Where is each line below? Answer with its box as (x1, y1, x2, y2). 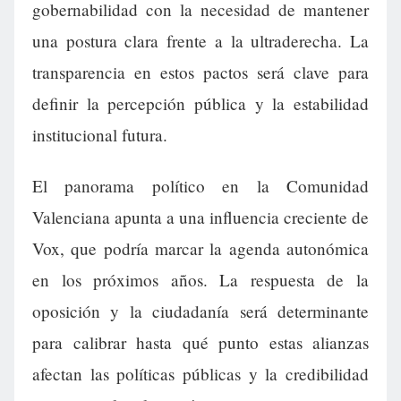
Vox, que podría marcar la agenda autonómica (32, 237, 369, 260)
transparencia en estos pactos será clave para (32, 61, 369, 84)
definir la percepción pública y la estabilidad (32, 92, 369, 115)
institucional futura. (32, 124, 167, 147)
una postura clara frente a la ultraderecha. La (32, 30, 369, 53)
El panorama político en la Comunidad (32, 175, 369, 198)
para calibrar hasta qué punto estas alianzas (32, 331, 369, 354)
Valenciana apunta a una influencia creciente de (32, 206, 369, 229)
